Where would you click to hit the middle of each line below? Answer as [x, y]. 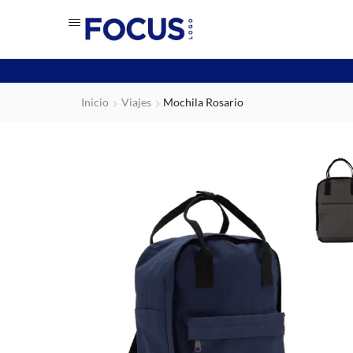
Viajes [136, 102]
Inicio [95, 102]
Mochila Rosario [203, 102]
